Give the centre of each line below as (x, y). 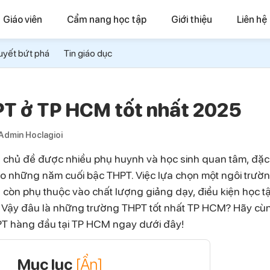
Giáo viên (23, 19)
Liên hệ (252, 19)
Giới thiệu (192, 19)
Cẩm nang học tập (107, 19)
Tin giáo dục (88, 53)
